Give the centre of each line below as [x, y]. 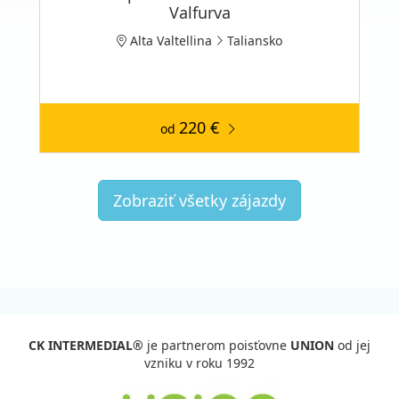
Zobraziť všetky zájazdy [199, 200]
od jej [352, 345]
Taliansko [255, 40]
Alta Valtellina [169, 40]
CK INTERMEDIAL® [86, 345]
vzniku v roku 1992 [199, 362]
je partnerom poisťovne [217, 345]
